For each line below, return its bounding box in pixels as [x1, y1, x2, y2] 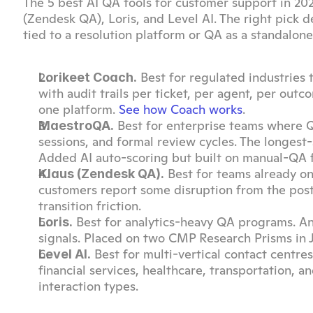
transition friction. [38, 198, 141, 214]
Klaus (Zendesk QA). [38, 166, 164, 181]
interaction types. [38, 278, 138, 294]
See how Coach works [119, 101, 242, 117]
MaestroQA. [38, 118, 114, 133]
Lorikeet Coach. [38, 70, 137, 85]
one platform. [38, 101, 119, 117]
